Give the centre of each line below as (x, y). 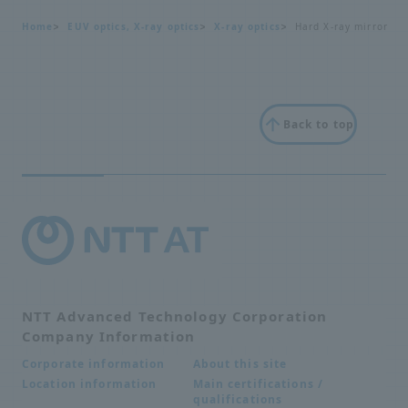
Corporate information (94, 363)
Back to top (318, 124)
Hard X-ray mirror (341, 26)
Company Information (109, 336)
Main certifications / (258, 383)
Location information (90, 383)
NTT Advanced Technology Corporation (175, 316)
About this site (240, 363)
